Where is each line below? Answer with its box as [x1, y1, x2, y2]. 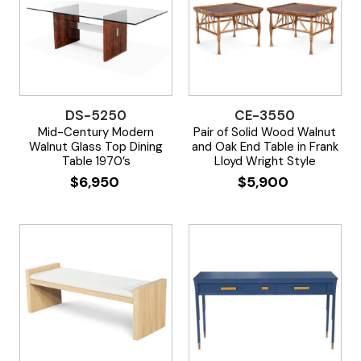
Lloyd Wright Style [214, 152, 316, 169]
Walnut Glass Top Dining [29, 138, 164, 155]
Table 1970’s [61, 152, 131, 169]
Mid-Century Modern [38, 123, 155, 140]
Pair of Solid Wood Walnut [193, 123, 337, 140]
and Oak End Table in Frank [191, 138, 338, 155]
